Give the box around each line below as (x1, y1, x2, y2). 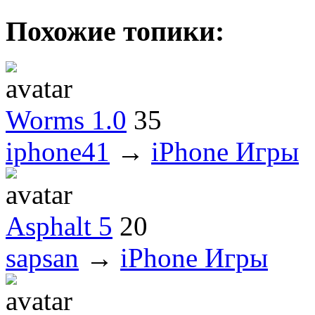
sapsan (6, 242, 79, 273)
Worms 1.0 (6, 104, 127, 135)
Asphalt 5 (6, 210, 112, 241)
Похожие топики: (6, 15, 224, 48)
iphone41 (6, 136, 110, 167)
